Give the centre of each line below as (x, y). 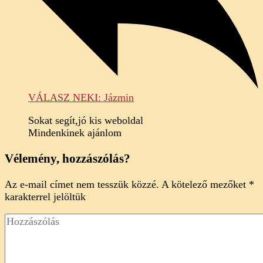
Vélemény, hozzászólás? (68, 158)
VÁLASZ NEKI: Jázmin (81, 97)
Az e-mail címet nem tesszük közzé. (82, 184)
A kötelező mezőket (205, 184)
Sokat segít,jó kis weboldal (86, 120)
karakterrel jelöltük (45, 196)
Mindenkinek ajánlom (75, 132)
